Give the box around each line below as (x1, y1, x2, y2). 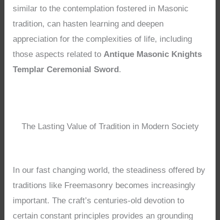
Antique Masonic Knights (104, 49, 202, 59)
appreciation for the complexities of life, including (13, 34, 192, 44)
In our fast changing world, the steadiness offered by (13, 165, 206, 175)
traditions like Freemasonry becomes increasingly (13, 181, 196, 191)
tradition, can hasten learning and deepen (13, 19, 164, 28)
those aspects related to (13, 49, 104, 59)
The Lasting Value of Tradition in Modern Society (21, 121, 199, 131)
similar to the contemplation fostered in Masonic (13, 3, 189, 13)
